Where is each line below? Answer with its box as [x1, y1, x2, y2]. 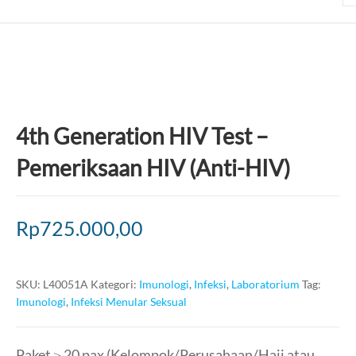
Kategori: [91, 277, 139, 291]
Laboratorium [231, 277, 300, 291]
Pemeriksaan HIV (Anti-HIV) [16, 154, 290, 181]
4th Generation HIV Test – [16, 122, 269, 149]
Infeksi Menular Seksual [71, 295, 187, 308]
